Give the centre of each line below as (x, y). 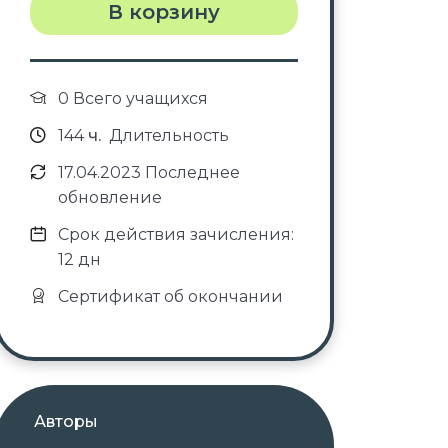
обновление (110, 197)
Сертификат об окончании (170, 296)
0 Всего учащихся (133, 98)
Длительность (167, 135)
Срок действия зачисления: (176, 234)
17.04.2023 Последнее (149, 172)
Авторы (66, 421)
